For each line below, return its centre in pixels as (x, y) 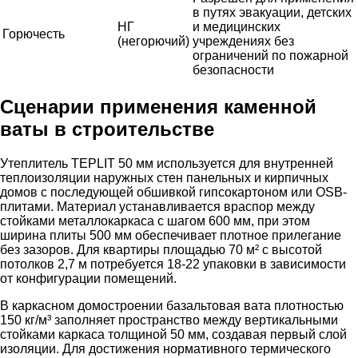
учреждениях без (243, 42)
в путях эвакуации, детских (272, 13)
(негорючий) (153, 42)
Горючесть (34, 34)
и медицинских (237, 27)
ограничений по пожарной (270, 56)
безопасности (233, 70)
